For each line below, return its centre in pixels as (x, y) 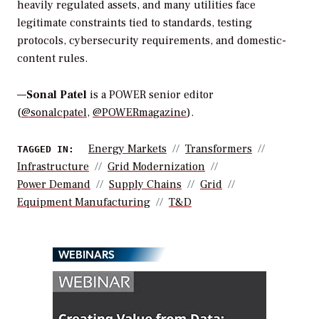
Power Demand (54, 185)
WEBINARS (87, 253)
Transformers (219, 149)
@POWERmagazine (140, 113)
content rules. (52, 59)
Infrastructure (53, 167)
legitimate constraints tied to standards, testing (135, 23)
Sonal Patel (57, 95)
